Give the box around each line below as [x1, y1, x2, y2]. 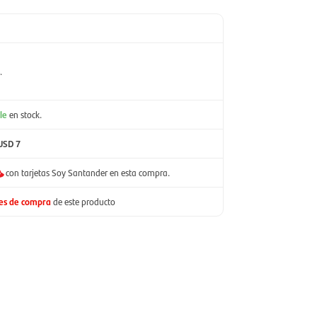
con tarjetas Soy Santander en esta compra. [6, 166, 170, 179]
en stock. [9, 108, 42, 121]
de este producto [53, 195, 115, 208]
